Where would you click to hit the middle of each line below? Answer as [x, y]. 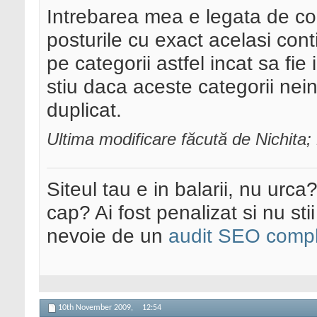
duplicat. [84, 110]
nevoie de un [108, 236]
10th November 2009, [97, 308]
